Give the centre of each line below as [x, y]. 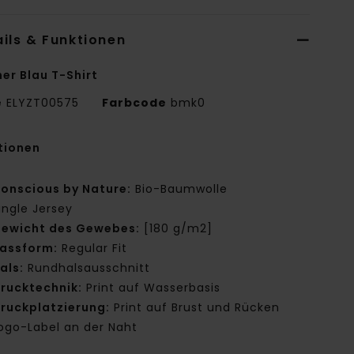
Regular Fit [93, 249]
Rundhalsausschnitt [87, 268]
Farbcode [135, 103]
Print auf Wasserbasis [152, 288]
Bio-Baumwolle [180, 189]
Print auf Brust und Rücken [195, 308]
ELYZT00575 [43, 103]
